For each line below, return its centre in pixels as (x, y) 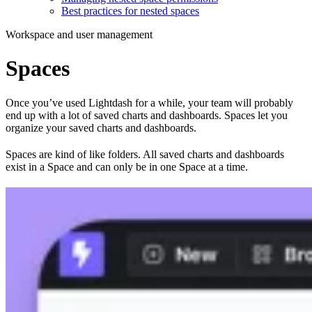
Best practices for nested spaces (130, 11)
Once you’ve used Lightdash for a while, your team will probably (149, 102)
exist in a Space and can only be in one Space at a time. (127, 166)
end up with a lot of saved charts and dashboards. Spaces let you (147, 115)
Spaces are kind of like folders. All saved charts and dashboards (145, 154)
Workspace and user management (79, 34)
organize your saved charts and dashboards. (101, 127)
